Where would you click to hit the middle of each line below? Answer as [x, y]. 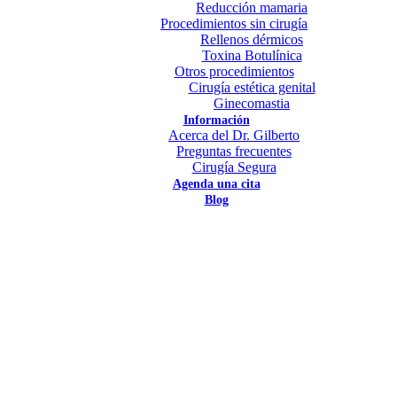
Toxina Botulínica [252, 55]
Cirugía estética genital [252, 87]
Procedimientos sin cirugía [234, 23]
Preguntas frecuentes [234, 151]
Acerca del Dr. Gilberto [234, 135]
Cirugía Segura [234, 167]
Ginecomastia [252, 103]
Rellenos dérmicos [252, 39]
